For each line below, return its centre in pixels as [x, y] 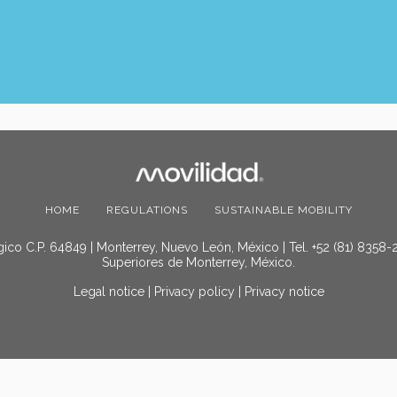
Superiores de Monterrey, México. [198, 262]
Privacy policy [194, 291]
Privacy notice [284, 291]
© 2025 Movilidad [198, 374]
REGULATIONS [147, 210]
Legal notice [109, 291]
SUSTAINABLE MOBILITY [283, 210]
